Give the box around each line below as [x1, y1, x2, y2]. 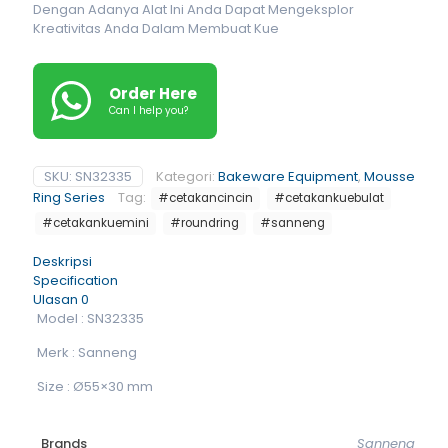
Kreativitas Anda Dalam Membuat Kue [33, 19, 279, 38]
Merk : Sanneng [36, 343, 137, 362]
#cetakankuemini [42, 215, 149, 231]
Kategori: [156, 167, 218, 186]
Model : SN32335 [36, 309, 144, 328]
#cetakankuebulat [274, 190, 384, 206]
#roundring [170, 215, 239, 231]
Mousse [364, 167, 415, 186]
